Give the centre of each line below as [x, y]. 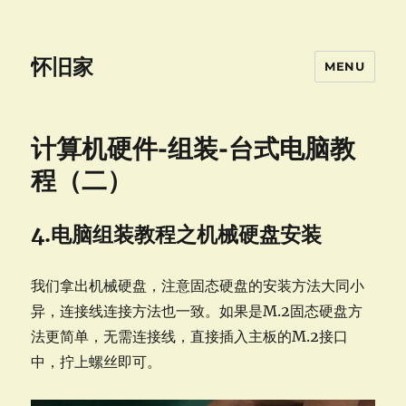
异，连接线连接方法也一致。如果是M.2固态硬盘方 [197, 311]
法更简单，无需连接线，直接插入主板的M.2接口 [190, 336]
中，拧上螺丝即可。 [97, 362]
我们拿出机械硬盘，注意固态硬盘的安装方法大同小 [198, 285]
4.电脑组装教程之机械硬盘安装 [177, 234]
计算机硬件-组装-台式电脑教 [193, 149]
